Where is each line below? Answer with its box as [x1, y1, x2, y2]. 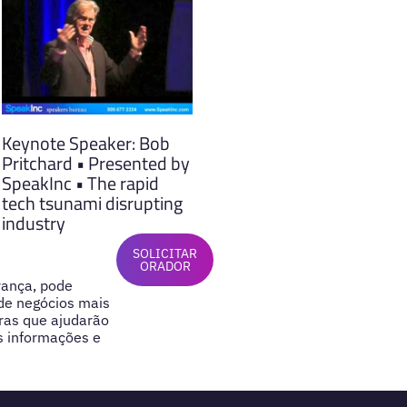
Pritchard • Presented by [2, 148, 191, 177]
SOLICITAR [133, 244, 198, 262]
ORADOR [139, 257, 191, 274]
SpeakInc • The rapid [2, 168, 160, 197]
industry [2, 208, 66, 237]
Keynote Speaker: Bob [2, 128, 171, 157]
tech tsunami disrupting [2, 188, 184, 217]
